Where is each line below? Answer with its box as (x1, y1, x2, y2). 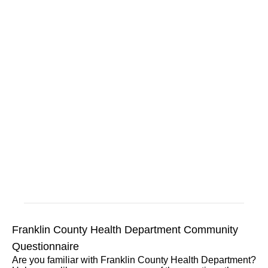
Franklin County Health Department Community (12, 224, 238, 236)
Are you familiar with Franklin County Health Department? (12, 255, 256, 265)
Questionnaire (12, 240, 79, 252)
